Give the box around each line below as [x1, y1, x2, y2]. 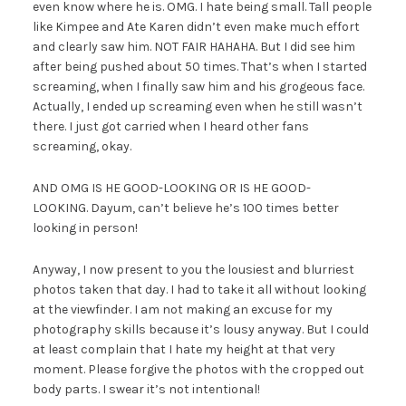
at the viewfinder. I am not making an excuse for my [32, 302, 333, 318]
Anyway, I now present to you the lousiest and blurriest [32, 262, 354, 278]
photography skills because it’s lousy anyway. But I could [32, 322, 369, 338]
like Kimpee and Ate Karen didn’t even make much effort [32, 19, 360, 35]
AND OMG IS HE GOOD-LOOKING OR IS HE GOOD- [32, 180, 311, 197]
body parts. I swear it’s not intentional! [32, 382, 260, 398]
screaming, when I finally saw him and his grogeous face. [32, 79, 364, 95]
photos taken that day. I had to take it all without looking [32, 282, 366, 298]
